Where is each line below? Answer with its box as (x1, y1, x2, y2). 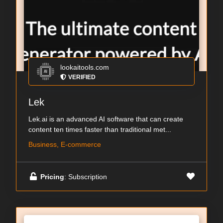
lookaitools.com (60, 63, 109, 72)
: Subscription (64, 172, 107, 181)
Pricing (40, 172, 64, 181)
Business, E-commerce (28, 140, 101, 149)
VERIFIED (68, 74, 96, 81)
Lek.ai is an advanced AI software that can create (28, 115, 183, 123)
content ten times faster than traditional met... (28, 125, 171, 134)
